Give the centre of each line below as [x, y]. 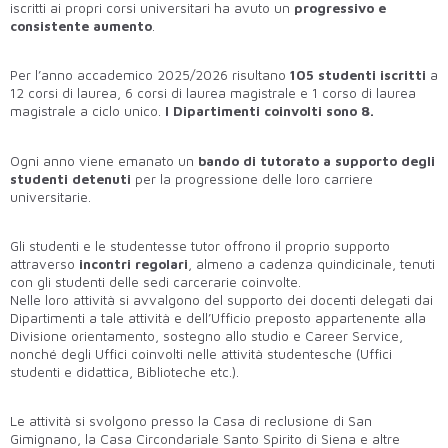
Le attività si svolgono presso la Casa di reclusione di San [191, 421]
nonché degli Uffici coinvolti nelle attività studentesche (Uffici [201, 354]
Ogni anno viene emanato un [104, 160]
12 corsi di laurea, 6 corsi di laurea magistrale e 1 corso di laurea [213, 93]
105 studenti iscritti [358, 75]
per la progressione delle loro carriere [252, 178]
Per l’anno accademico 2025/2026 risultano [150, 75]
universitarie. [50, 196]
